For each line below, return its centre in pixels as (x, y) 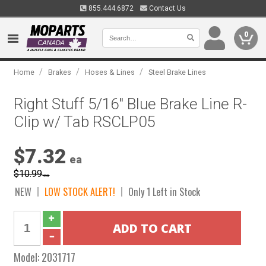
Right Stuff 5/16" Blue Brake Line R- (131, 104)
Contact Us (167, 8)
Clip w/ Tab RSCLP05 (85, 122)
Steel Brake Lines (178, 72)
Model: (28, 257)
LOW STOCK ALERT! (80, 191)
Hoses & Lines (110, 72)
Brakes (60, 72)
